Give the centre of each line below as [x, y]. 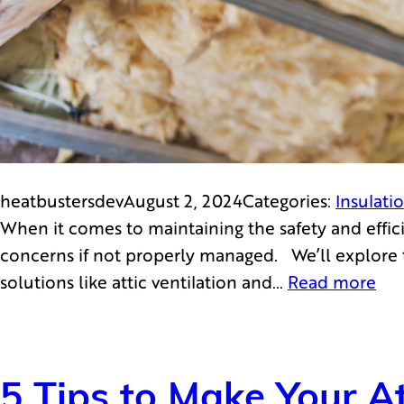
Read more [332, 281]
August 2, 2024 [183, 200]
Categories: [289, 200]
